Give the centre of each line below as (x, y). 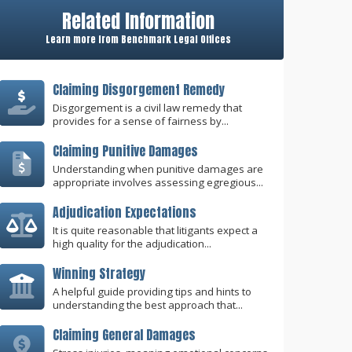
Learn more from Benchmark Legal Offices (138, 40)
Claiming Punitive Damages (125, 151)
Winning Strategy (99, 274)
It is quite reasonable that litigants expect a (155, 230)
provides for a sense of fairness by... (141, 121)
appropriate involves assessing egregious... (158, 182)
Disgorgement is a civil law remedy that (147, 107)
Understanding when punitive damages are (158, 169)
